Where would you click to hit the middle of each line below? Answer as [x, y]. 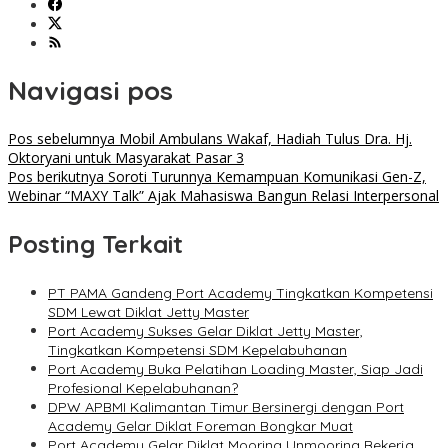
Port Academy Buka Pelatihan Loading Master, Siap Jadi [235, 369]
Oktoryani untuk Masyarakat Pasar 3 [126, 158]
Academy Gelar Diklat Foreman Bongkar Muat [200, 426]
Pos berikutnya [56, 177]
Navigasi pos [90, 91]
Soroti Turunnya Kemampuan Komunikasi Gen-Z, [265, 177]
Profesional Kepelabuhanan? [143, 388]
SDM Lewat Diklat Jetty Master [148, 312]
